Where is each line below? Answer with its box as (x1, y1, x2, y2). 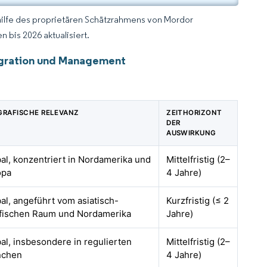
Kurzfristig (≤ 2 (166, 195, 229, 206)
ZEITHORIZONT (166, 108, 222, 117)
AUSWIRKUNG (166, 129, 216, 137)
